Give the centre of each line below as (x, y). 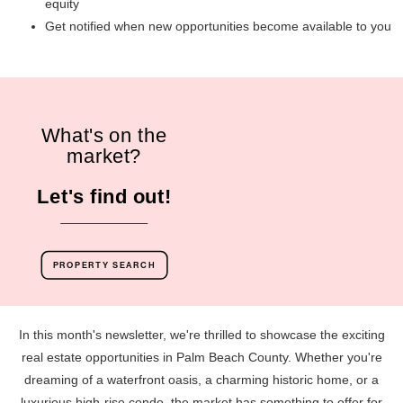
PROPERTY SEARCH (104, 265)
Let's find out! (104, 196)
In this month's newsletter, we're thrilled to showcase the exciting (201, 335)
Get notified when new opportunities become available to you (218, 26)
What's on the (104, 135)
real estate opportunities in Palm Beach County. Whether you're (201, 357)
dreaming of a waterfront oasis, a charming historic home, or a (201, 380)
